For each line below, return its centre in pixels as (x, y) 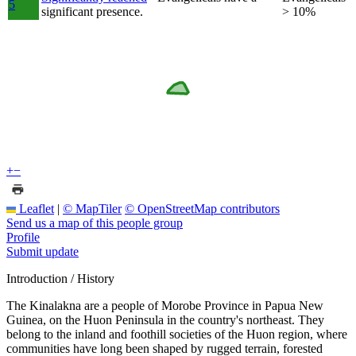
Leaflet (35, 208)
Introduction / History (60, 278)
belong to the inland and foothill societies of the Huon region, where (177, 334)
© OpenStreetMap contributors (202, 208)
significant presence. (92, 11)
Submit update (43, 251)
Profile (23, 237)
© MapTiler (92, 208)
